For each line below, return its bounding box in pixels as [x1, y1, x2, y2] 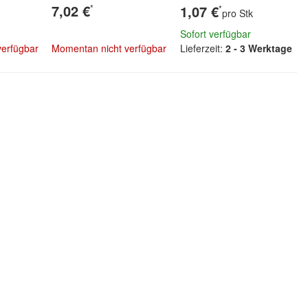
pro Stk [221, 6, 253, 20]
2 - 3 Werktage [225, 41, 292, 55]
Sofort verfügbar [179, 27, 251, 41]
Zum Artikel [83, 74, 137, 88]
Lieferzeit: [179, 41, 223, 55]
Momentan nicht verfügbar [52, 41, 167, 55]
